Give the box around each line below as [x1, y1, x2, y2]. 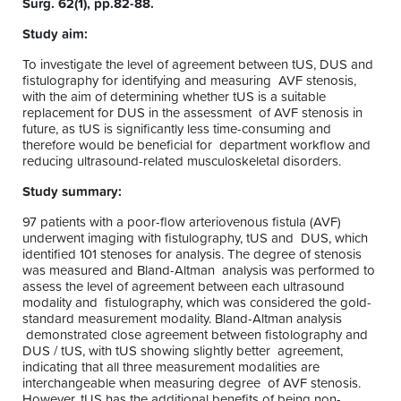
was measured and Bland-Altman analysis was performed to [22, 260, 375, 280]
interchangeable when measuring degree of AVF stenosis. [22, 373, 361, 393]
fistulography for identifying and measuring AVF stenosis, [22, 71, 356, 90]
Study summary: [22, 182, 125, 201]
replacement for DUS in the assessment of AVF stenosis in [22, 103, 363, 123]
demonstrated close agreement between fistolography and [22, 325, 368, 345]
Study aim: [22, 24, 91, 44]
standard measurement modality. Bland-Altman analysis [22, 309, 342, 328]
